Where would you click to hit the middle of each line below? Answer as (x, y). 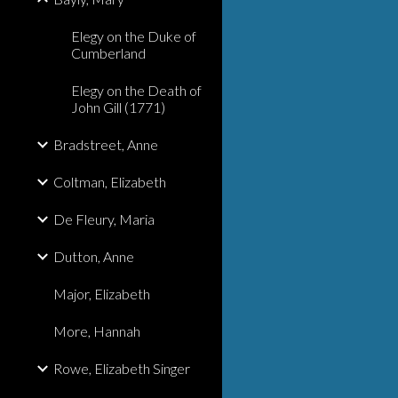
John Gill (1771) (118, 107)
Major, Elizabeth (102, 294)
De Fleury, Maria (104, 219)
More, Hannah (97, 331)
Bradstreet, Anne (106, 144)
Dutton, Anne (94, 256)
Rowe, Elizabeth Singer (122, 368)
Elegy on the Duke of (134, 36)
